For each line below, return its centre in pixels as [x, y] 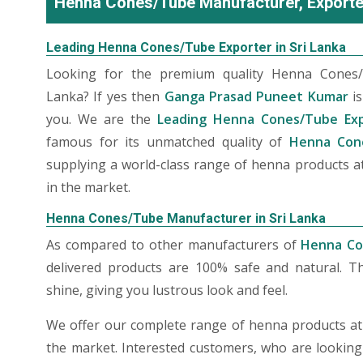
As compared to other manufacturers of [174, 245]
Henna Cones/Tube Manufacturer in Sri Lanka [186, 218]
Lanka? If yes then [105, 96]
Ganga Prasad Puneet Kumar [256, 96]
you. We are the [102, 119]
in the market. [88, 187]
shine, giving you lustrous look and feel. [167, 290]
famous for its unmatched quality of [168, 142]
